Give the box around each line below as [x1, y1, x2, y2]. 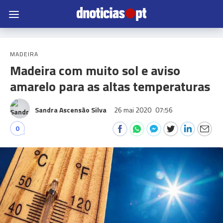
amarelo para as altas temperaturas [10, 77, 210, 96]
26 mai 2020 [114, 105, 153, 115]
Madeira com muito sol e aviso [10, 61, 180, 80]
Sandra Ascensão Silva [35, 105, 107, 115]
